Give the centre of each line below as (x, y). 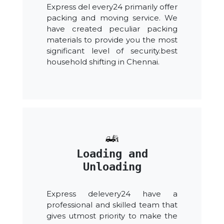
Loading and (112, 154)
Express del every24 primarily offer (112, 7)
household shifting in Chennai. (103, 62)
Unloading (112, 167)
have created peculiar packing (112, 29)
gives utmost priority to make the (112, 216)
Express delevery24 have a (112, 194)
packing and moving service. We (112, 18)
